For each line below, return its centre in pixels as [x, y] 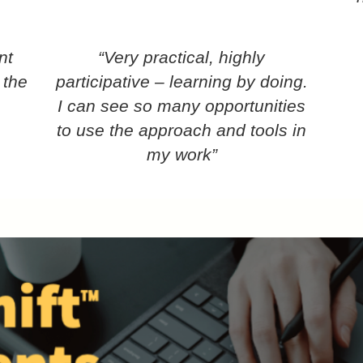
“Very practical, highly [181, 57]
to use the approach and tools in [181, 130]
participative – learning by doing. [181, 81]
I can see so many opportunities [181, 105]
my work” [181, 154]
